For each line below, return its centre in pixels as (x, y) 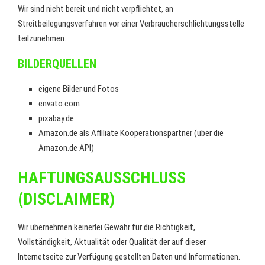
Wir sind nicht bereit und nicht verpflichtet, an (96, 9)
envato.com (59, 104)
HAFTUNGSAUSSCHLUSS (102, 178)
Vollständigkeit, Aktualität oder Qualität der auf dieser (112, 242)
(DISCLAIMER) (66, 199)
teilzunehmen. (42, 38)
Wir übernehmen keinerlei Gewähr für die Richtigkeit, (106, 227)
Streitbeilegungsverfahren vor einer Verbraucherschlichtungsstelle (131, 24)
